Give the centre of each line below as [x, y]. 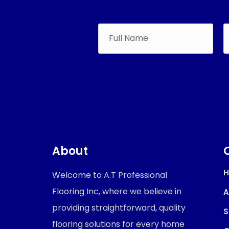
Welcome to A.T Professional [110, 175]
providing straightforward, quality [119, 208]
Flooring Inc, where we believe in [117, 191]
